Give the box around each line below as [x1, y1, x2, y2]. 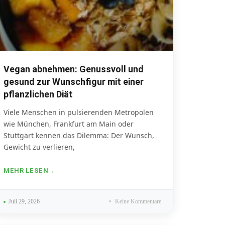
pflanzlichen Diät [4, 89, 73, 100]
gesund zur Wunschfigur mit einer [4, 76, 144, 87]
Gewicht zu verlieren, [4, 142, 75, 152]
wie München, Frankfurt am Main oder [4, 119, 134, 129]
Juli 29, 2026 [9, 198, 40, 205]
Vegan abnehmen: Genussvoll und [4, 64, 144, 75]
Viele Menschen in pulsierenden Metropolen [4, 107, 154, 118]
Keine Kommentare [114, 198, 161, 205]
